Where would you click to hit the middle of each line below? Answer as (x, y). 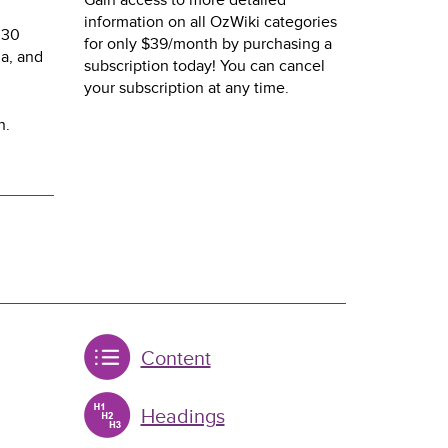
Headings (182, 417)
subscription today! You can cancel (204, 66)
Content (175, 359)
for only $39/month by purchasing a (207, 44)
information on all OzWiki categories (210, 22)
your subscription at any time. (186, 88)
